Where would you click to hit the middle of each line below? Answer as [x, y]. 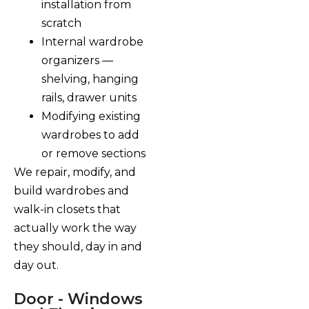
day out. [36, 266]
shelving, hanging [90, 79]
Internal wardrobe [92, 42]
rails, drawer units [89, 98]
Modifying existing [91, 117]
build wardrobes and [71, 191]
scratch [61, 23]
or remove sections [93, 154]
